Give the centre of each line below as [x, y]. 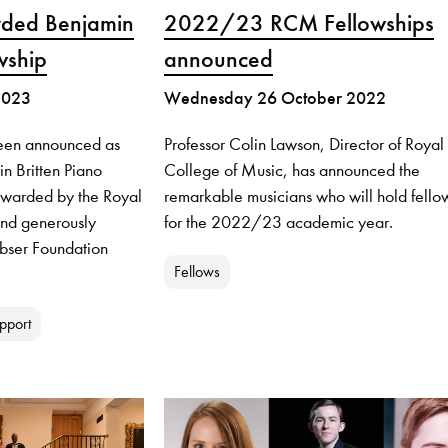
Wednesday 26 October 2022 [274, 98]
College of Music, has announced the [291, 170]
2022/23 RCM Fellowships [298, 23]
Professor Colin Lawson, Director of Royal [303, 144]
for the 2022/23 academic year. [278, 222]
